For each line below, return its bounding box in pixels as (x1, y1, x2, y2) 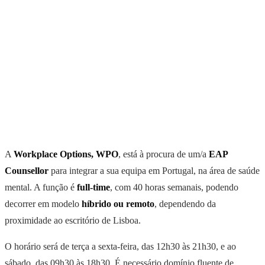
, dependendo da (154, 198, 216, 209)
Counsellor (5, 165, 49, 176)
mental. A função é (5, 182, 77, 192)
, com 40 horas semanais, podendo (110, 182, 238, 192)
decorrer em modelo (5, 198, 82, 209)
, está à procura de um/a (118, 148, 209, 159)
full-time (77, 182, 110, 192)
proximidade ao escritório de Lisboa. (5, 215, 141, 225)
